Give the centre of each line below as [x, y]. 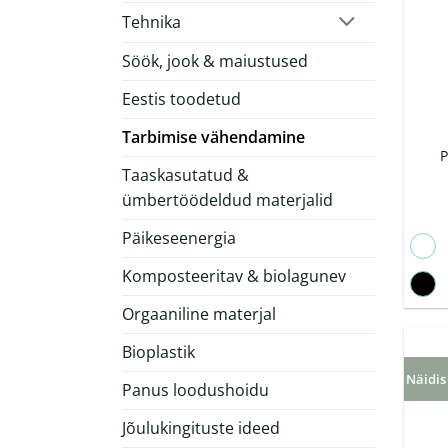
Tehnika [151, 22]
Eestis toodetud [181, 99]
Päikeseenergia [179, 238]
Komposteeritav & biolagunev [234, 276]
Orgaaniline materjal [199, 314]
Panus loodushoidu [195, 390]
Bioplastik [158, 352]
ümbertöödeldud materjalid [227, 200]
